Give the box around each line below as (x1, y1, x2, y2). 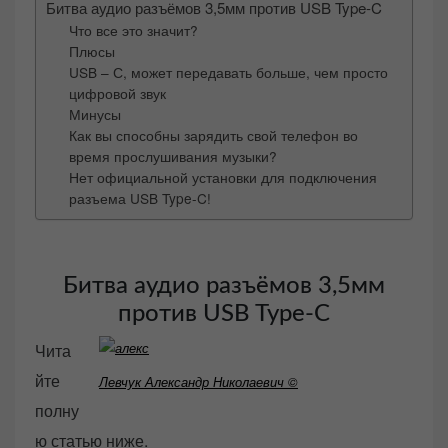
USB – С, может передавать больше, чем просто (68, 62, 388, 83)
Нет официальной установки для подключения (68, 167, 377, 188)
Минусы (68, 104, 121, 125)
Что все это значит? (68, 20, 198, 41)
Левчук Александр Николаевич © (99, 372, 298, 392)
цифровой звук (68, 83, 166, 104)
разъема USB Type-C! (68, 188, 211, 209)
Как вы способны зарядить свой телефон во (68, 125, 358, 146)
